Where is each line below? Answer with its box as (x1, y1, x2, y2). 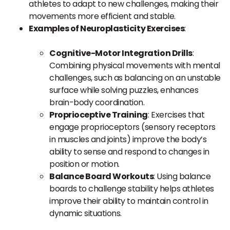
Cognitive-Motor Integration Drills (49, 47, 193, 59)
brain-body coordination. (49, 97, 145, 108)
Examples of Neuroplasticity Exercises (29, 23, 185, 34)
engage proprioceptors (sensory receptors (49, 121, 216, 133)
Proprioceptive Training (49, 109, 148, 121)
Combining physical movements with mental (49, 60, 220, 71)
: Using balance (154, 170, 211, 182)
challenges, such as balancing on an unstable (49, 72, 221, 84)
